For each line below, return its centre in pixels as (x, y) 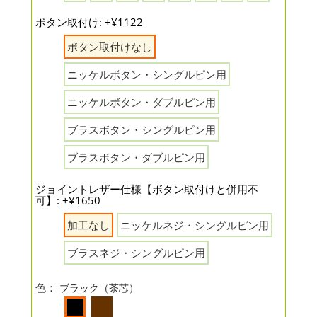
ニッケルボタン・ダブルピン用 (142, 102)
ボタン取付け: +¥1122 (89, 22)
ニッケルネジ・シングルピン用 (195, 225)
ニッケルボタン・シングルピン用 (147, 74)
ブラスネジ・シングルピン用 (136, 253)
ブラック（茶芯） (99, 288)
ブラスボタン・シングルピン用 (142, 129)
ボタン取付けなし (110, 47)
